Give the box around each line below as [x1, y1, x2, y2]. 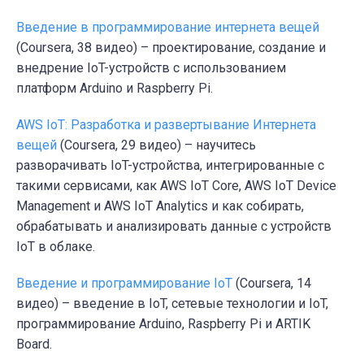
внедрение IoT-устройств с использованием [16, 59, 286, 76]
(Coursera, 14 [232, 275, 311, 291]
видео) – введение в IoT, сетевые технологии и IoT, [16, 295, 328, 311]
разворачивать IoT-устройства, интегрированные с [16, 157, 324, 173]
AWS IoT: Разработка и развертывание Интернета [16, 116, 316, 132]
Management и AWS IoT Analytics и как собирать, [16, 197, 304, 214]
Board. [16, 336, 52, 352]
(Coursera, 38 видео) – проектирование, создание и [16, 39, 326, 55]
